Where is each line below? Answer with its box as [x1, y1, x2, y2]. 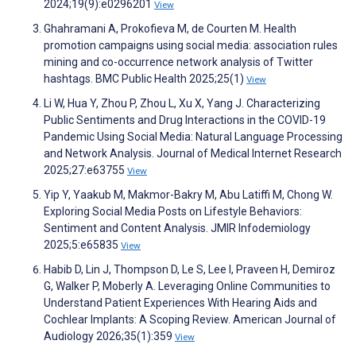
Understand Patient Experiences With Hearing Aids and [44, 296, 317, 309]
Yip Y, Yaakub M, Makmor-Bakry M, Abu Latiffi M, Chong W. [44, 188, 333, 201]
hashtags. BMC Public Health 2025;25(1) [44, 72, 246, 85]
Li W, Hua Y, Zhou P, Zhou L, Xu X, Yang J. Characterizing [44, 96, 320, 110]
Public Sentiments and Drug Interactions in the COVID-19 [44, 113, 326, 126]
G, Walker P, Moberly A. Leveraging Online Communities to [44, 279, 331, 292]
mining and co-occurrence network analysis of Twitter [44, 55, 313, 68]
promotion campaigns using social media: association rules [44, 38, 338, 52]
